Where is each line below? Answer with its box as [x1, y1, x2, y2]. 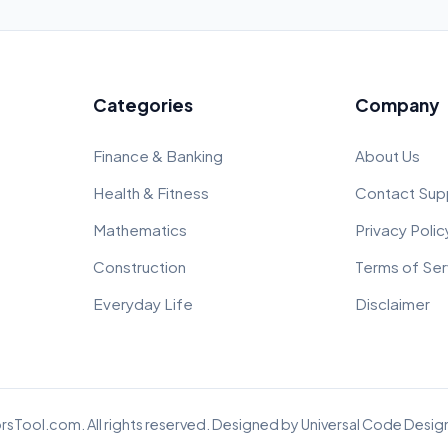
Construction [92, 257, 186, 276]
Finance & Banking [92, 146, 223, 165]
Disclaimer [355, 294, 431, 313]
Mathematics [92, 220, 187, 239]
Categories [92, 94, 193, 116]
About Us [355, 146, 421, 165]
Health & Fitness [92, 183, 209, 202]
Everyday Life [92, 294, 193, 313]
